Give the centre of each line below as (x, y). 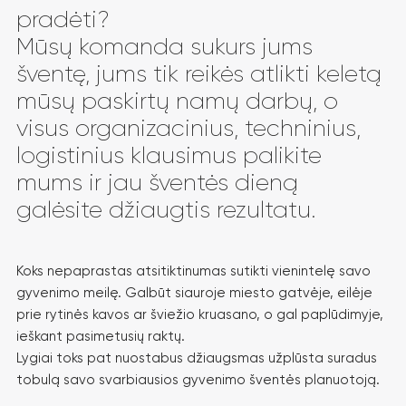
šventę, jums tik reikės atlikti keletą (199, 73)
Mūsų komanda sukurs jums (164, 46)
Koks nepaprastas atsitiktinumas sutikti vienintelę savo (193, 271)
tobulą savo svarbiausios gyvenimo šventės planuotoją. (198, 379)
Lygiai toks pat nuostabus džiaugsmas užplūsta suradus (197, 358)
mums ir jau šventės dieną (157, 182)
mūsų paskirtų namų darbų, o (177, 101)
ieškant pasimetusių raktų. (101, 336)
